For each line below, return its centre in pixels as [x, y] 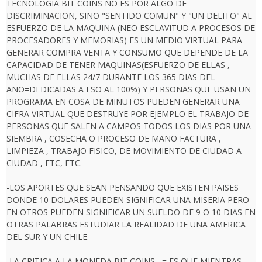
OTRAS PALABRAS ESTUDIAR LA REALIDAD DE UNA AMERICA [126, 225]
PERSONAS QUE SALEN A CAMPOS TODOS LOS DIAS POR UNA [129, 126]
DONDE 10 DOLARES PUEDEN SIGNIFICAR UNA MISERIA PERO [128, 200]
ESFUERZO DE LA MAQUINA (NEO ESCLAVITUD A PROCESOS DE [131, 28]
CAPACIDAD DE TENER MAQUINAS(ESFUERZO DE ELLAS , [118, 65]
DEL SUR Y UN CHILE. [48, 237]
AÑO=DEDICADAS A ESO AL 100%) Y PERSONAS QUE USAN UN [129, 89]
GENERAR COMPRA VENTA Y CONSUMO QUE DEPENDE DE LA [127, 53]
